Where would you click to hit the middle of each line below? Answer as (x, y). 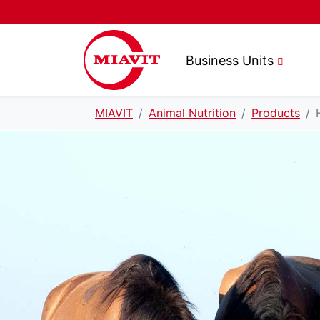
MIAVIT (114, 113)
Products (276, 113)
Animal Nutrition (192, 113)
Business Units (229, 60)
